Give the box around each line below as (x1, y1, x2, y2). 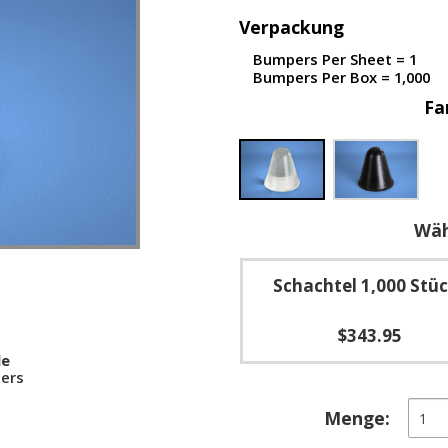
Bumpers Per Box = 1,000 (253, 67, 430, 87)
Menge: (324, 406, 391, 430)
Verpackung (239, 15, 344, 39)
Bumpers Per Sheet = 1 (253, 49, 417, 69)
